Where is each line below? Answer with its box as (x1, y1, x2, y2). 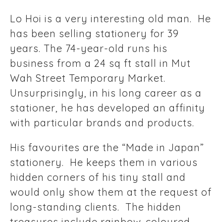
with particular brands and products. (10, 116, 194, 129)
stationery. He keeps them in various (10, 156, 198, 169)
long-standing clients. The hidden (10, 201, 181, 214)
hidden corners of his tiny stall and (10, 171, 186, 184)
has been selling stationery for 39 (10, 27, 179, 40)
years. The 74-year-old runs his (10, 42, 167, 55)
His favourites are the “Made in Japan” (10, 141, 204, 154)
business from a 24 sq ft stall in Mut (10, 57, 191, 70)
